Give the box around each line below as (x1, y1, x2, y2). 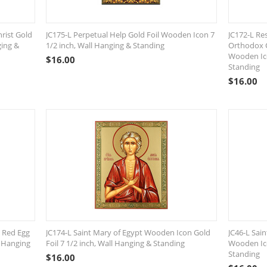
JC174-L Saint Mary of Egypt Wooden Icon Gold (46, 227, 211, 238)
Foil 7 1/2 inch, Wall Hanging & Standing (46, 238, 185, 249)
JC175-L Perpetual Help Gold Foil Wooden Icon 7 (46, 29, 215, 40)
